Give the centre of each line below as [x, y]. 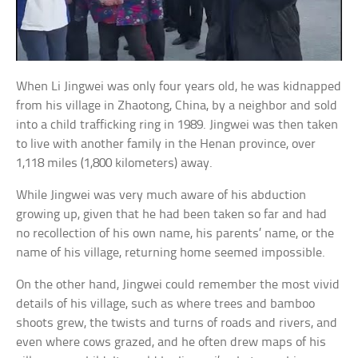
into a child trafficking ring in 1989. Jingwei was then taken [177, 125]
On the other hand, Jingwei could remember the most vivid [178, 284]
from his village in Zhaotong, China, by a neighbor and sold [177, 105]
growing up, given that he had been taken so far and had [172, 214]
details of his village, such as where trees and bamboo [166, 304]
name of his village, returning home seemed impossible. [171, 253]
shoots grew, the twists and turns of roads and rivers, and [177, 323]
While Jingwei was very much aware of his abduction [161, 195]
